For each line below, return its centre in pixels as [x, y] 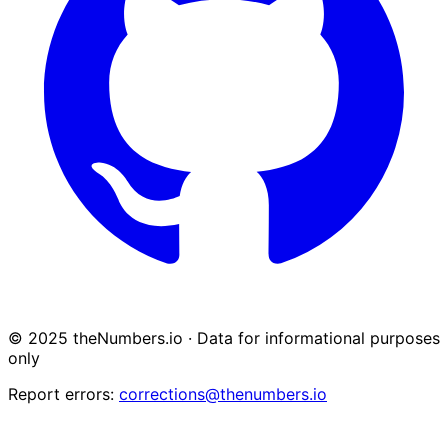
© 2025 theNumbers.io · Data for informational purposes [224, 337]
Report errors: [63, 393]
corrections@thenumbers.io [223, 393]
